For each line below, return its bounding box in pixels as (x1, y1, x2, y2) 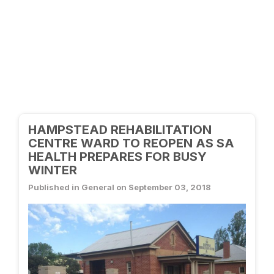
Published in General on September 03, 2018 (28, 182, 211, 192)
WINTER (28, 163, 77, 177)
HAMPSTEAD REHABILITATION (28, 122, 212, 137)
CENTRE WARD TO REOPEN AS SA (28, 136, 234, 150)
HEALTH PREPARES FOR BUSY (28, 149, 207, 164)
